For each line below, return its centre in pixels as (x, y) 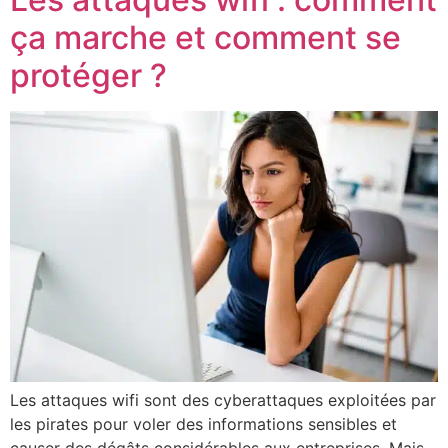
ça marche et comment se (205, 37)
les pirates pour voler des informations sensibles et (203, 423)
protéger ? (88, 75)
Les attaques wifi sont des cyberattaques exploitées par (223, 399)
